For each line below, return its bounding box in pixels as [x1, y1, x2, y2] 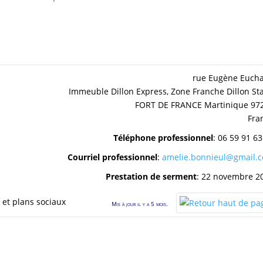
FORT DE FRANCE [135, 99, 202, 110]
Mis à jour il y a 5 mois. [112, 199, 168, 208]
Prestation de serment [106, 170, 197, 182]
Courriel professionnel [68, 151, 157, 163]
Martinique [204, 99, 248, 110]
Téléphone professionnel [113, 131, 213, 143]
